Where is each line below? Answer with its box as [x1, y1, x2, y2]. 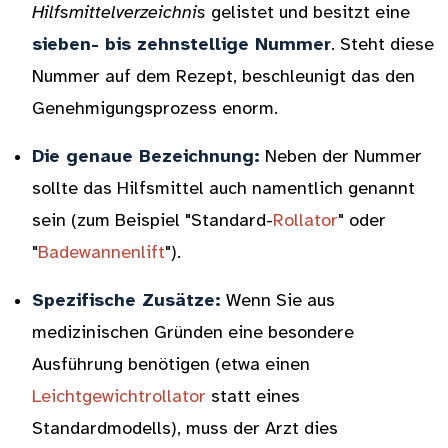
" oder [338, 209, 386, 231]
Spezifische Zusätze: [32, 289, 221, 311]
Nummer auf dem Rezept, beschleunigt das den [32, 65, 415, 87]
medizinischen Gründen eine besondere [32, 321, 354, 343]
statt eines [206, 385, 300, 407]
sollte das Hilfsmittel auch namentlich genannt [32, 177, 415, 199]
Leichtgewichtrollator [32, 385, 206, 407]
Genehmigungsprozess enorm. [32, 97, 278, 119]
